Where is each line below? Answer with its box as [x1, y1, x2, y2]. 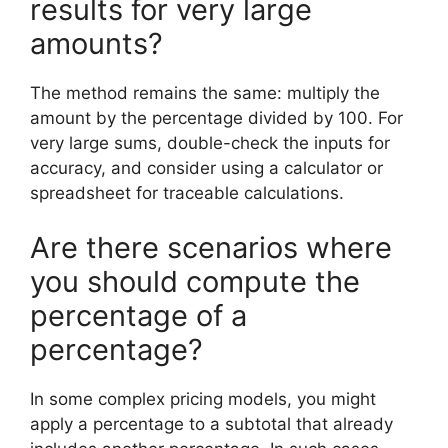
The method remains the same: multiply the [30, 82, 380, 103]
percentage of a [30, 298, 247, 333]
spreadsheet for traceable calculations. [30, 182, 344, 203]
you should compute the [30, 264, 360, 299]
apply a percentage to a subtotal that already [30, 414, 393, 434]
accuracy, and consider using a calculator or [30, 157, 383, 178]
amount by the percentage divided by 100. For [30, 107, 403, 128]
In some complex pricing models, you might [30, 389, 376, 409]
